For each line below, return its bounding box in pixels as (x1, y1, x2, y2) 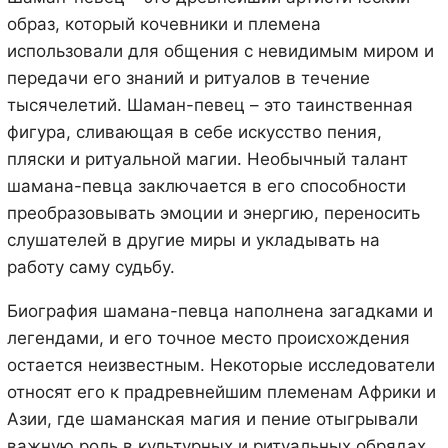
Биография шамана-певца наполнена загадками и (6, 301, 433, 322)
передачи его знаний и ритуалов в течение (6, 68, 370, 89)
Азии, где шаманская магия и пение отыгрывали (6, 409, 418, 430)
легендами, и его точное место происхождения (6, 328, 410, 349)
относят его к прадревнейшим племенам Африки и (6, 382, 436, 403)
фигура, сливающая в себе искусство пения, (6, 122, 382, 143)
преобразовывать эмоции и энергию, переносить (6, 203, 420, 224)
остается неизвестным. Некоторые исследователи (6, 355, 435, 376)
